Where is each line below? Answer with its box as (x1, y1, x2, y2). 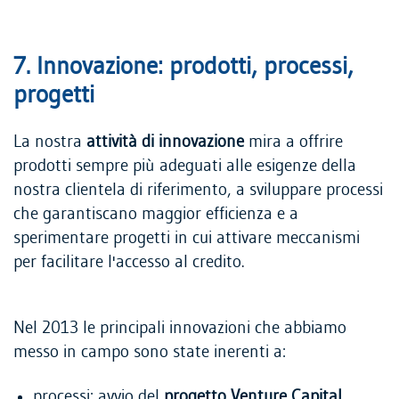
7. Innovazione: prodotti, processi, (13, 53, 354, 80)
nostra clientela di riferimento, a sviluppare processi (13, 181, 383, 200)
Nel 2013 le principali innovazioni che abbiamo (13, 318, 346, 338)
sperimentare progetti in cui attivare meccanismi (13, 229, 360, 248)
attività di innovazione (86, 133, 244, 152)
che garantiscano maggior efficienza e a (13, 205, 298, 224)
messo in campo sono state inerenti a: (13, 342, 286, 362)
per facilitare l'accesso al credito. (13, 253, 244, 273)
